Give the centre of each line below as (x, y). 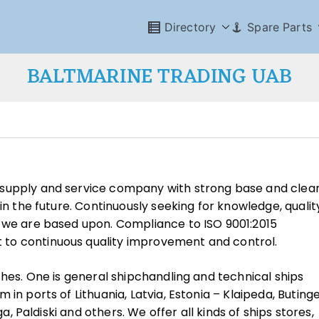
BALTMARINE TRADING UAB (159, 78)
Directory (190, 27)
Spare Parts (279, 27)
